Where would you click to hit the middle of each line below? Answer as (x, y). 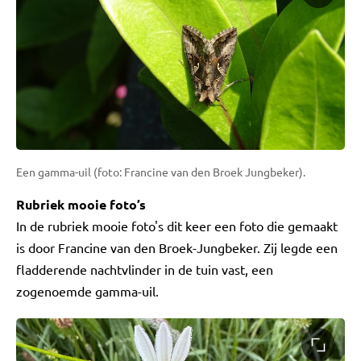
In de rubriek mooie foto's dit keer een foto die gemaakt (177, 225)
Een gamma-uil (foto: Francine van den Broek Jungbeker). (161, 171)
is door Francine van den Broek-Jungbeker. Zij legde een (177, 247)
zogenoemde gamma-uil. (87, 290)
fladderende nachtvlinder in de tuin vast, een (145, 269)
